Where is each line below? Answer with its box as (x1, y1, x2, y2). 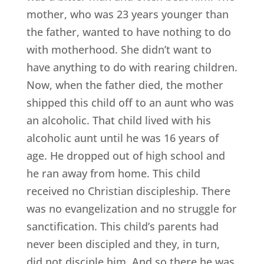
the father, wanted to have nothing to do (26, 25, 231, 39)
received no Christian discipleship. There (26, 184, 230, 199)
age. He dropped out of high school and (26, 148, 225, 163)
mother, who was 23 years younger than (26, 7, 229, 22)
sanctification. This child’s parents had (26, 219, 219, 234)
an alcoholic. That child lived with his (26, 113, 211, 128)
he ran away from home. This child (26, 166, 200, 181)
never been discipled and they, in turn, (26, 237, 220, 252)
